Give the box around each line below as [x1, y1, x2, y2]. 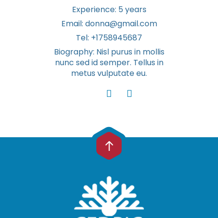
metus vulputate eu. [71, 68, 147, 79]
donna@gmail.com [85, 18, 157, 29]
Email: [61, 18, 85, 29]
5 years [118, 4, 146, 15]
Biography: [54, 46, 96, 57]
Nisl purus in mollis [96, 46, 164, 57]
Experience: [72, 4, 118, 15]
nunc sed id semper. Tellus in [54, 57, 163, 68]
